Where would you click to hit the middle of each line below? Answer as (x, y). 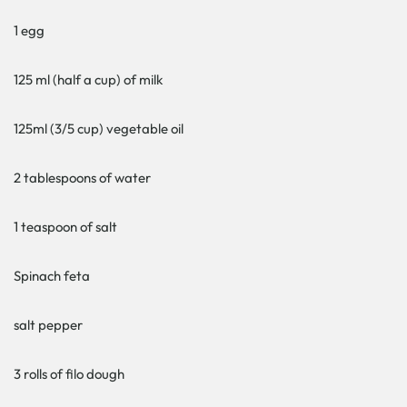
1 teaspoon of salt (65, 226)
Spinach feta (52, 275)
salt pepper (48, 324)
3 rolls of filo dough (69, 373)
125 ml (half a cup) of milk (88, 79)
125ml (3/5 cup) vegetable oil (99, 128)
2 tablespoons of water (82, 177)
